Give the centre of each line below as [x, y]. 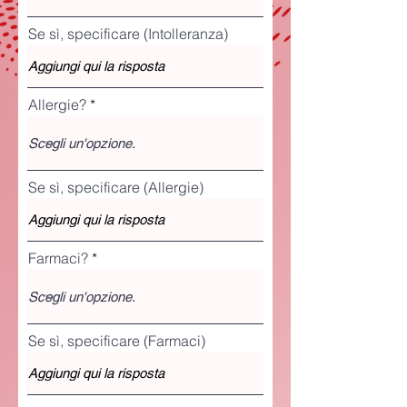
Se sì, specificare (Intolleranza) [128, 34]
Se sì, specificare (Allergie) [116, 187]
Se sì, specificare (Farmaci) [117, 341]
